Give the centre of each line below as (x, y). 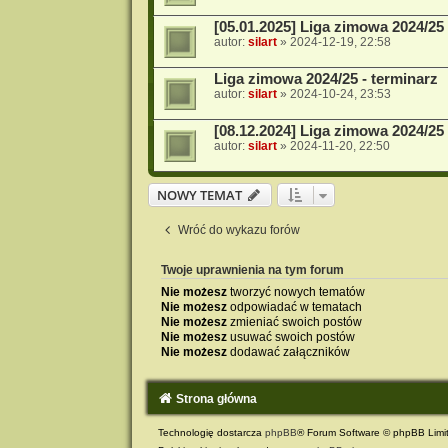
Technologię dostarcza (211, 432)
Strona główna (216, 398)
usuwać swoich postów (290, 336)
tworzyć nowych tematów (295, 291)
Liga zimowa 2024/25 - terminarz (325, 78)
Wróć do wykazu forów (238, 229)
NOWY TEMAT (199, 194)
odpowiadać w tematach (294, 306)
